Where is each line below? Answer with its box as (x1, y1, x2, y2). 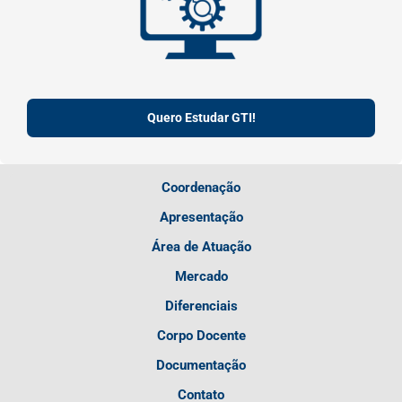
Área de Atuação (151, 239, 251, 256)
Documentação (156, 357, 246, 374)
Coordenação (162, 179, 240, 197)
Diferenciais (164, 298, 238, 315)
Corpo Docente (156, 328, 246, 345)
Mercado (174, 268, 228, 285)
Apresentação (159, 209, 243, 226)
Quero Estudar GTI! (146, 109, 256, 125)
